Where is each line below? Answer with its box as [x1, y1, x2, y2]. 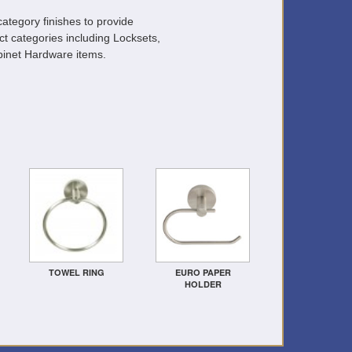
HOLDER [184, 278, 222, 290]
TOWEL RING [48, 266, 104, 278]
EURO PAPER [174, 266, 231, 278]
